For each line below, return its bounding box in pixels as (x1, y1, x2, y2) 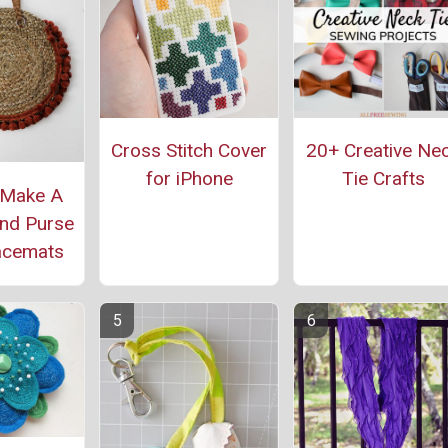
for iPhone (145, 166, 233, 190)
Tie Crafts (341, 166, 425, 190)
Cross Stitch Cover (111, 138, 267, 162)
